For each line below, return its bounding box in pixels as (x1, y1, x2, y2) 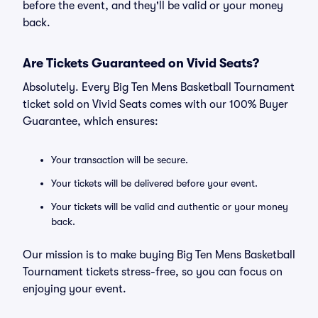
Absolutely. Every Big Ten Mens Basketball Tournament (23, 81, 295, 94)
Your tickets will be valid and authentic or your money (51, 201, 288, 212)
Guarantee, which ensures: (23, 115, 158, 128)
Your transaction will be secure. (51, 154, 188, 165)
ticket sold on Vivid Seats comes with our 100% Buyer (23, 98, 288, 111)
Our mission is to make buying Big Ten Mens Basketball (23, 248, 295, 261)
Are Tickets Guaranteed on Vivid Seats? (23, 56, 259, 70)
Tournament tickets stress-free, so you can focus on (23, 265, 283, 278)
